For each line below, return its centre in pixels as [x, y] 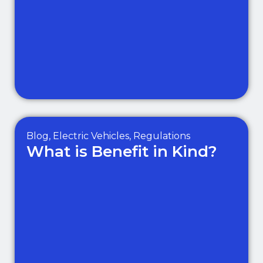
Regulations [162, 136]
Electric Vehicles [91, 136]
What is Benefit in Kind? [122, 151]
